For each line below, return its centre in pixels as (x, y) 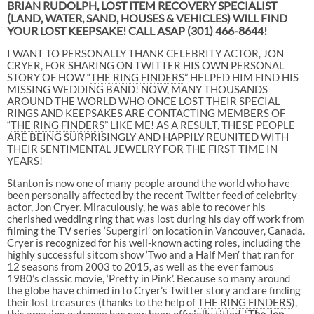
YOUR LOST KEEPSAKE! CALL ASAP (97, 30)
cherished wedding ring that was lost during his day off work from (155, 218)
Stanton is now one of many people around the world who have (148, 183)
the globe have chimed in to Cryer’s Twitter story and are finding (153, 290)
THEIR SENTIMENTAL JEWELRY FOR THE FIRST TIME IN (142, 148)
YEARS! (25, 160)
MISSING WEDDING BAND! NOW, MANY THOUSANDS (137, 89)
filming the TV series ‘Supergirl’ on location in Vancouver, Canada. (156, 230)
